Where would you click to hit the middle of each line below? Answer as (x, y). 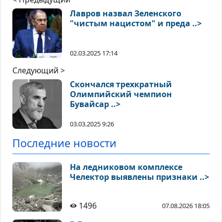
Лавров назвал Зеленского (126, 14)
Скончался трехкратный (121, 84)
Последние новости (64, 143)
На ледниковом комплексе (126, 167)
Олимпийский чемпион (121, 94)
